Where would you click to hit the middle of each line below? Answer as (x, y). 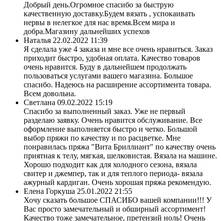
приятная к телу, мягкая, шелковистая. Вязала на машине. (120, 155)
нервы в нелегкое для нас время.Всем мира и (99, 22)
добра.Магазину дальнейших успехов (87, 31)
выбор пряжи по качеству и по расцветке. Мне (102, 138)
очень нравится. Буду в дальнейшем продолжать (105, 67)
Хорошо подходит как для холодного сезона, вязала (110, 164)
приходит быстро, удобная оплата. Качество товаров (112, 58)
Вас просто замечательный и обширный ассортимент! (115, 209)
